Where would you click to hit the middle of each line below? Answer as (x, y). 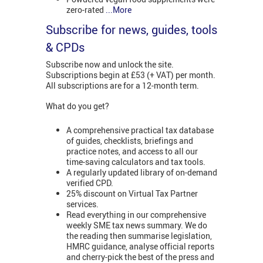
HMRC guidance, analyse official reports (140, 246)
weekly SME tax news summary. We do (137, 225)
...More (119, 9)
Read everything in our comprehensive (136, 214)
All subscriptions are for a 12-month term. (123, 86)
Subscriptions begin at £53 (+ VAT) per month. (131, 75)
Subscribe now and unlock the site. (110, 65)
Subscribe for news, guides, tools (131, 30)
